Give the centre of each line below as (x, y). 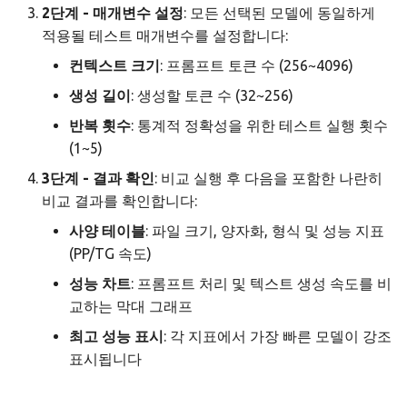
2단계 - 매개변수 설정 (113, 13)
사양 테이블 (107, 231)
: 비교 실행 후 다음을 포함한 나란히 (268, 179)
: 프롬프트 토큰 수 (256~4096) (257, 66)
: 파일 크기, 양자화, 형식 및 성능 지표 (265, 231)
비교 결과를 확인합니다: (119, 201)
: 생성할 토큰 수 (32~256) (212, 96)
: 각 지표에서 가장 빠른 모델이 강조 (278, 337)
